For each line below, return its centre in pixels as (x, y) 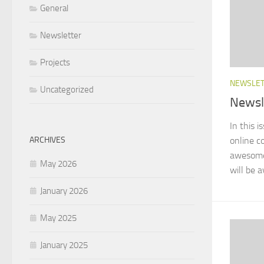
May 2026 (58, 164)
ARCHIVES (47, 140)
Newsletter (61, 35)
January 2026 (64, 191)
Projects (55, 62)
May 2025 (58, 218)
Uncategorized (67, 89)
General (54, 8)
